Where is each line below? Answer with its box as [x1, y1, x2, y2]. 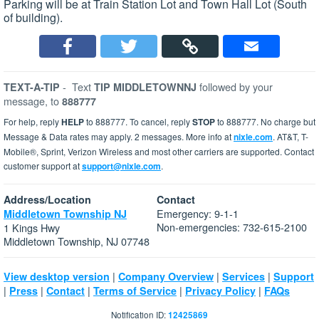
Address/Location [4, 192, 91, 207]
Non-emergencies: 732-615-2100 [157, 219, 307, 235]
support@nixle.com [82, 159, 161, 173]
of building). [4, 9, 63, 26]
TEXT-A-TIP [4, 80, 60, 95]
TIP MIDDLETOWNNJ [94, 80, 199, 95]
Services [222, 269, 265, 284]
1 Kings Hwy [4, 220, 60, 236]
